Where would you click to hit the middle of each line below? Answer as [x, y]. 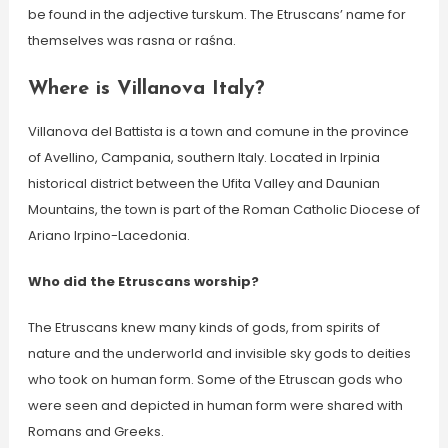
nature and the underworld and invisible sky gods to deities [219, 353]
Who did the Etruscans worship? [143, 281]
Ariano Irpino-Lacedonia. [108, 235]
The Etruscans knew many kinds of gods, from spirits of [203, 327]
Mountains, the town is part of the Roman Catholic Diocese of [223, 209]
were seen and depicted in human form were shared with [215, 405]
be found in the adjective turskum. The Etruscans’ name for [216, 14]
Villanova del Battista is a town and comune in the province [218, 131]
